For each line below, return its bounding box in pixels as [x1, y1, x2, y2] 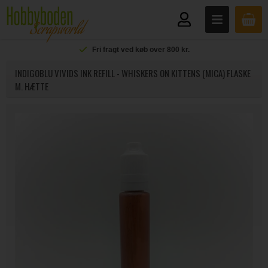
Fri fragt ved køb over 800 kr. [92, 45, 190, 54]
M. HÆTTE [15, 80, 48, 93]
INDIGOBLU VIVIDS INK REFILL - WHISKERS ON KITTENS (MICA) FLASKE [15, 66, 251, 80]
